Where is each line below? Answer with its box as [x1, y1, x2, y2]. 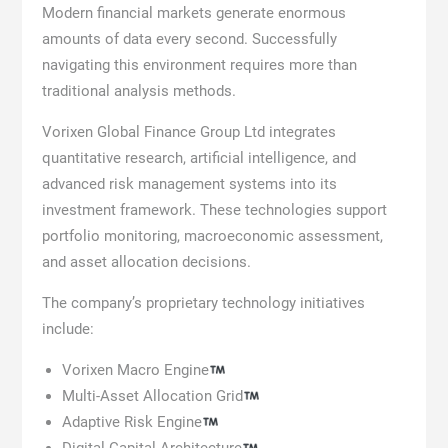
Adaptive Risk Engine [61, 413, 202, 432]
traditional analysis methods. [41, 82, 236, 101]
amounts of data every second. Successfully [41, 30, 337, 49]
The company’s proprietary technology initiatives [41, 294, 365, 313]
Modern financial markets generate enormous [41, 4, 346, 23]
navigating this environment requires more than [41, 56, 357, 75]
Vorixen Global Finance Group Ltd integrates [41, 123, 336, 142]
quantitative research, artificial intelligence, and [41, 149, 356, 168]
